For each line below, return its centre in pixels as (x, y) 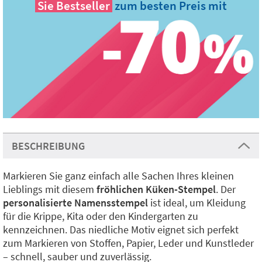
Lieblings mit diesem (50, 189)
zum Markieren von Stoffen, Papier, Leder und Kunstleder (128, 243)
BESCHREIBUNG (48, 146)
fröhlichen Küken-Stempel (156, 189)
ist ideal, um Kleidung (197, 203)
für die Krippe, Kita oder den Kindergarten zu (101, 216)
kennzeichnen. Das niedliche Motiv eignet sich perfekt (121, 230)
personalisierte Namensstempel (75, 203)
